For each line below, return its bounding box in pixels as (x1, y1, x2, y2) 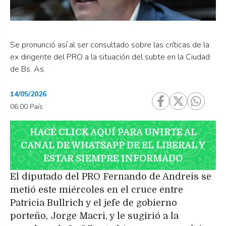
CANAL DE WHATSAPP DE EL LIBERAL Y (21, 140, 205, 151)
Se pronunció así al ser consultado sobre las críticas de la (10, 39, 209, 51)
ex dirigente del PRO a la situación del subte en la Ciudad (10, 51, 210, 63)
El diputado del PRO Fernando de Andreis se (10, 172, 211, 182)
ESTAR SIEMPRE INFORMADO (43, 153, 183, 164)
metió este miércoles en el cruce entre (10, 185, 183, 195)
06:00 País (10, 102, 43, 112)
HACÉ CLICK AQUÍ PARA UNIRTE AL (29, 127, 197, 138)
